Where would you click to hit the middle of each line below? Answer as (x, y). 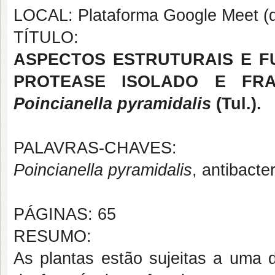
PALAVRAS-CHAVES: (95, 148)
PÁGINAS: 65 (65, 214)
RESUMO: (52, 236)
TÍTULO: (46, 37)
